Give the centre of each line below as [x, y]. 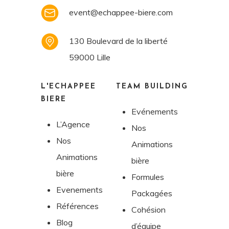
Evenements [79, 189]
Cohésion [148, 209]
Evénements [154, 111]
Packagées [152, 193]
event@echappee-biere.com [121, 12]
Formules [147, 177]
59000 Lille [89, 57]
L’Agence [73, 124]
